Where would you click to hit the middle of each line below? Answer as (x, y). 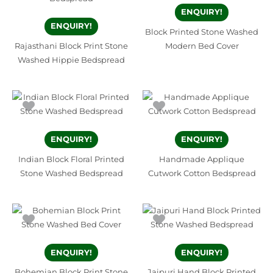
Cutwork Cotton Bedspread (202, 173)
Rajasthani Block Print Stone (71, 46)
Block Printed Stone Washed (202, 32)
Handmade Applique (202, 159)
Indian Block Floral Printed (71, 159)
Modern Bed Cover (202, 46)
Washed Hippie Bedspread (71, 60)
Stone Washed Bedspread (71, 173)
